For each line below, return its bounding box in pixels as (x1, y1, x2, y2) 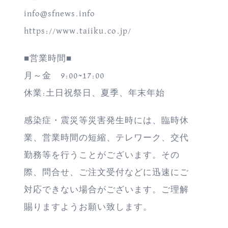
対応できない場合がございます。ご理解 (24, 186, 189, 194)
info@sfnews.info (24, 10, 96, 18)
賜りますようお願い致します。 (24, 203, 153, 212)
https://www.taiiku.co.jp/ (24, 27, 132, 36)
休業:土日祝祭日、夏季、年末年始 (24, 89, 165, 98)
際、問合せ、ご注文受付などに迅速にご (24, 168, 189, 177)
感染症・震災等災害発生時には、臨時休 (24, 117, 189, 125)
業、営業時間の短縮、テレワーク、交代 (24, 134, 189, 142)
